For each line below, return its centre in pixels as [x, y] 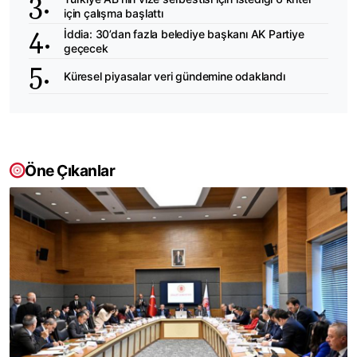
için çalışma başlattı [114, 13]
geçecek [86, 48]
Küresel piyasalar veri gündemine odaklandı [175, 76]
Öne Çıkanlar [70, 171]
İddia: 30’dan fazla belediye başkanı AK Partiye [184, 33]
